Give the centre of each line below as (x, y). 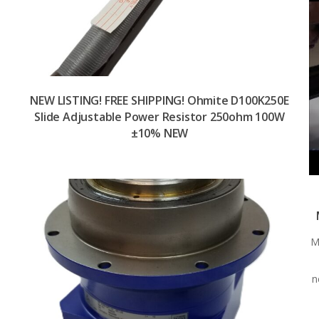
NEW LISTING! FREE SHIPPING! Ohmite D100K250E (159, 100)
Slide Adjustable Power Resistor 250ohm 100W (159, 116)
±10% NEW (159, 133)
